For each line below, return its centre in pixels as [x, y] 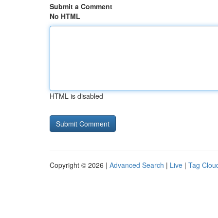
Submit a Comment [81, 6]
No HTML [65, 16]
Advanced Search [137, 165]
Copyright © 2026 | [80, 165]
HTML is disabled [76, 96]
